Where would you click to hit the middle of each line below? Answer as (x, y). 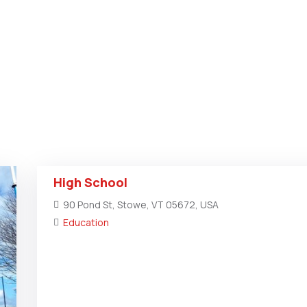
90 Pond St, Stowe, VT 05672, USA (141, 205)
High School (90, 182)
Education (86, 222)
